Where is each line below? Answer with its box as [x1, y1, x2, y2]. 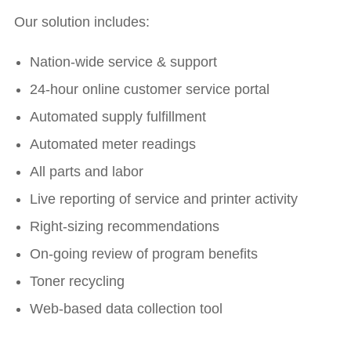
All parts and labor [30, 164, 143, 180]
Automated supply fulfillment [30, 109, 206, 125]
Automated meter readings [30, 136, 196, 153]
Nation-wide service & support [30, 54, 217, 71]
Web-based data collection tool [30, 301, 223, 317]
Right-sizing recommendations [30, 219, 219, 235]
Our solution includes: [14, 14, 150, 31]
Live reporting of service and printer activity [30, 191, 298, 208]
